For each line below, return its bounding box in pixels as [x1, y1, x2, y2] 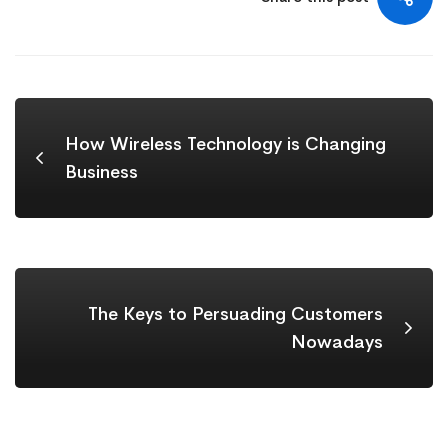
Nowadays [291, 331, 383, 353]
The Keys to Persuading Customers [88, 303, 383, 325]
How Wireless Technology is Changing [65, 133, 386, 155]
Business [65, 161, 138, 183]
